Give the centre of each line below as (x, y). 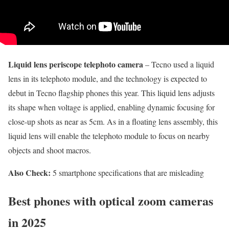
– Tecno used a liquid (179, 64)
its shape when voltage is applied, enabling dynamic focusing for (111, 107)
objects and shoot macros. (50, 150)
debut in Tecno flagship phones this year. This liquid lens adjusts (111, 93)
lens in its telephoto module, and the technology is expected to (108, 79)
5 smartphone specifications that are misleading (127, 173)
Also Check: (29, 173)
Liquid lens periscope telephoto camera (76, 64)
